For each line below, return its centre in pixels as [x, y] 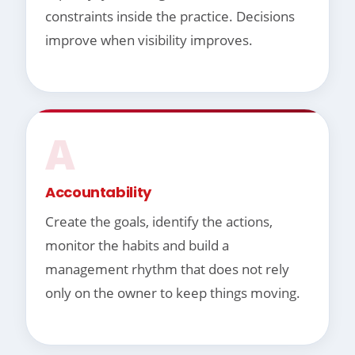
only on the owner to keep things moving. [173, 293]
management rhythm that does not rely [167, 269]
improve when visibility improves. [149, 40]
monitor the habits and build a [137, 246]
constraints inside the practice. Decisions [170, 17]
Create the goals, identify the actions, [159, 222]
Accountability [98, 193]
